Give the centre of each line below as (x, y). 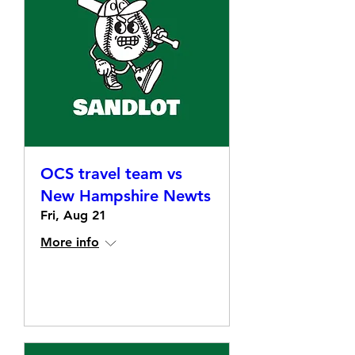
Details (127, 293)
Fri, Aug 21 (73, 215)
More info (70, 242)
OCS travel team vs (111, 174)
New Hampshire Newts (126, 196)
